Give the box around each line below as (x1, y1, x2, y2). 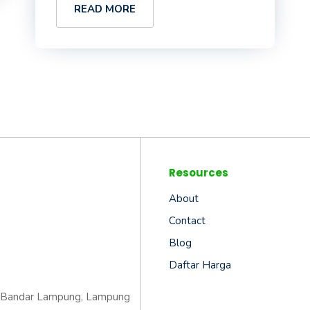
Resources (169, 165, 228, 180)
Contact (169, 214, 206, 228)
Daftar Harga (169, 258, 231, 272)
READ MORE (73, 2, 136, 16)
